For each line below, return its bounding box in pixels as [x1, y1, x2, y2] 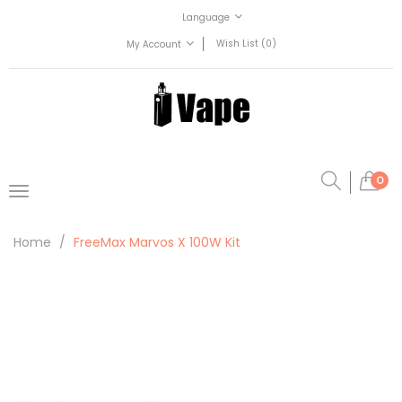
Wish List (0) [215, 37, 276, 51]
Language [182, 11, 230, 25]
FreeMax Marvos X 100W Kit [74, 233, 240, 251]
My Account [126, 38, 181, 52]
